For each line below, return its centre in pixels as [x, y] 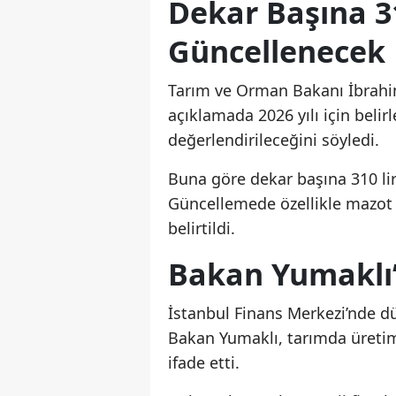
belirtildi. [202, 228]
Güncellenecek [277, 52]
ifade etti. [204, 363]
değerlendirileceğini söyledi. [274, 140]
